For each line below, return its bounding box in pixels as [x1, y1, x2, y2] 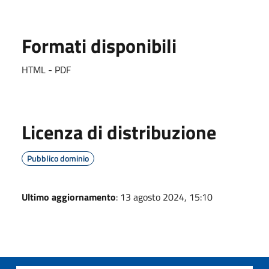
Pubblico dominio [27, 151, 89, 165]
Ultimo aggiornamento [22, 189, 116, 204]
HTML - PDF [22, 62, 71, 77]
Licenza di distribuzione [22, 117, 216, 147]
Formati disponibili [22, 31, 177, 60]
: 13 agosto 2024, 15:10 [116, 189, 213, 204]
